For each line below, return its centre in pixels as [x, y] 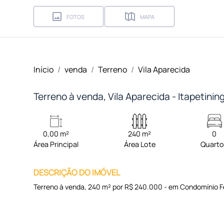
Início [44, 69]
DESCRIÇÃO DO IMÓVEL [77, 172]
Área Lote [139, 144]
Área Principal [56, 144]
